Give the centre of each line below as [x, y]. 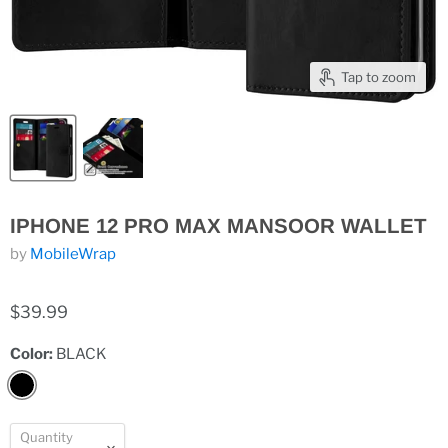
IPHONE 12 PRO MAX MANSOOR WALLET [218, 225]
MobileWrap [73, 254]
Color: [33, 354]
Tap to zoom [378, 76]
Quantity [46, 437]
